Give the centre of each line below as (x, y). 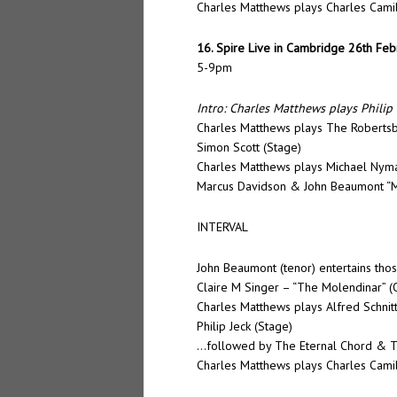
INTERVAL (222, 226)
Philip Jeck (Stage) (245, 326)
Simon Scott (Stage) (249, 147)
